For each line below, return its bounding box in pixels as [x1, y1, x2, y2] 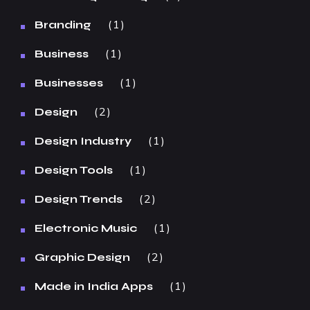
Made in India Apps [35, 280, 153, 293]
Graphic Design [35, 250, 130, 264]
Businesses [35, 76, 103, 89]
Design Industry [35, 134, 131, 147]
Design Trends [35, 192, 122, 206]
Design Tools [35, 163, 113, 176]
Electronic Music [35, 221, 137, 235]
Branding [35, 18, 91, 31]
